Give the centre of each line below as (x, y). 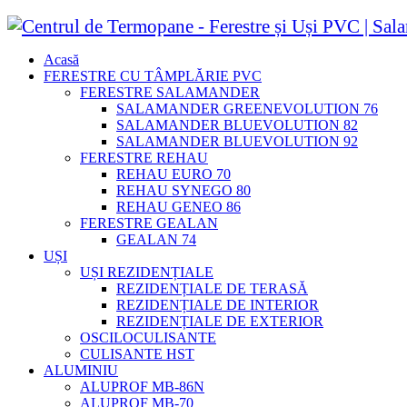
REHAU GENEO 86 (179, 207)
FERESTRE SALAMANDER (170, 92)
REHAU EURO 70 (174, 174)
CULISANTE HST (137, 354)
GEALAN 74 (156, 239)
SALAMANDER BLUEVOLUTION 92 (237, 141)
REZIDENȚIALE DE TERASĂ (212, 288)
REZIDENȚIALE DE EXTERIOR (220, 321)
